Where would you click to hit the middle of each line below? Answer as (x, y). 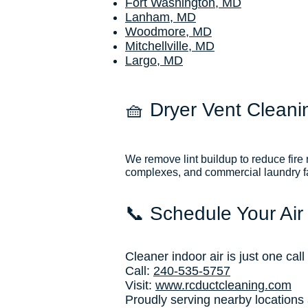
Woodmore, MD (168, 32)
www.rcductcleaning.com (223, 285)
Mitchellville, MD (170, 46)
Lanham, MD (161, 17)
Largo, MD (154, 60)
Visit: (140, 285)
